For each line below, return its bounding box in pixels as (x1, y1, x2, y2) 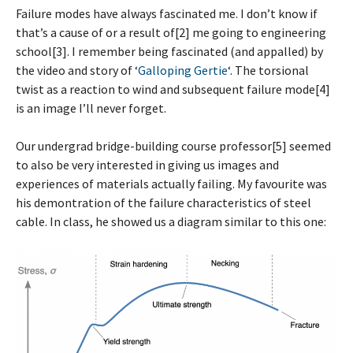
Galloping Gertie (138, 62, 228, 78)
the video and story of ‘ (16, 62, 138, 78)
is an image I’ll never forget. (16, 100, 166, 116)
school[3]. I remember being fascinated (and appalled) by (16, 43, 323, 59)
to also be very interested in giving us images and (16, 157, 279, 173)
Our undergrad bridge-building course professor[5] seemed (16, 138, 331, 154)
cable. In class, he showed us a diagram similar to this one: (16, 214, 326, 229)
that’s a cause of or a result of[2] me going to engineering (16, 24, 326, 40)
